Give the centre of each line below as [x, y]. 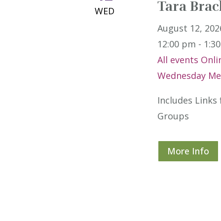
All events [178, 59]
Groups [173, 116]
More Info [188, 151]
